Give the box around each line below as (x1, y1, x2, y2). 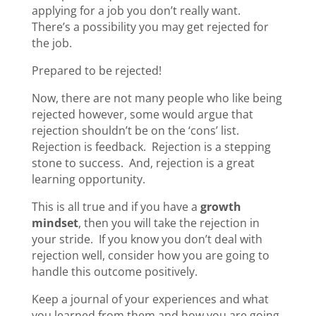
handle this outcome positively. (31, 263, 197, 279)
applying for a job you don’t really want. (31, 2, 243, 18)
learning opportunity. (31, 171, 145, 187)
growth (200, 198, 241, 214)
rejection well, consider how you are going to (31, 247, 269, 263)
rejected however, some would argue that (31, 106, 253, 122)
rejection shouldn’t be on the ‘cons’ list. (31, 122, 242, 138)
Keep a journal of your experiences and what (31, 291, 269, 307)
